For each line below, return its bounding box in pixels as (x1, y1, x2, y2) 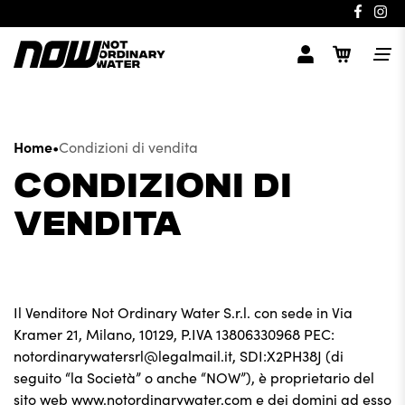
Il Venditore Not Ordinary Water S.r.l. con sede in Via (14, 302, 353, 322)
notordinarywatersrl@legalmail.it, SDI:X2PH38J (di (14, 345, 344, 365)
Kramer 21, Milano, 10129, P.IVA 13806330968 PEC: (14, 324, 334, 344)
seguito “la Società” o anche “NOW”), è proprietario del (14, 367, 374, 387)
